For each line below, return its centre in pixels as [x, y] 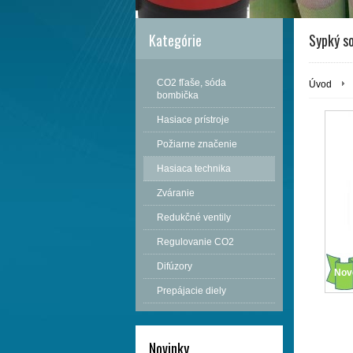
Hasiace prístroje [193, 119]
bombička [178, 95]
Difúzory [175, 266]
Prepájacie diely [191, 290]
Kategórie [175, 40]
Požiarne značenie [197, 144]
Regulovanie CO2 [195, 242]
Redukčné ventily [194, 217]
